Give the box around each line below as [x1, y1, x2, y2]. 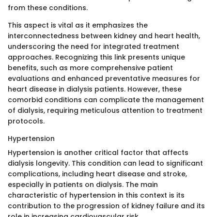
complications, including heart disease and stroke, [8, 169, 187, 179]
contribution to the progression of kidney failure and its [8, 201, 205, 211]
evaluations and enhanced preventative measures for [8, 73, 200, 83]
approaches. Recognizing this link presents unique [8, 52, 185, 62]
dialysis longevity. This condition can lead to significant [8, 158, 203, 168]
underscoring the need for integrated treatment [8, 41, 179, 51]
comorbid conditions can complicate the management [8, 94, 204, 105]
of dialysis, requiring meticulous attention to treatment [8, 105, 202, 115]
